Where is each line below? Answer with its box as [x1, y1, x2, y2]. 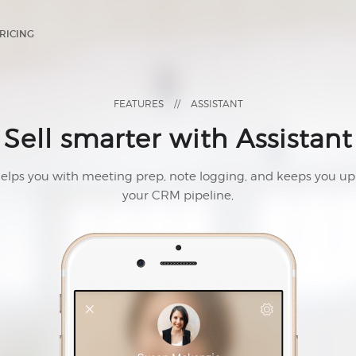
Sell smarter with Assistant [4, 123, 352, 154]
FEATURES [113, 98, 164, 110]
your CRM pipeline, [122, 188, 234, 203]
